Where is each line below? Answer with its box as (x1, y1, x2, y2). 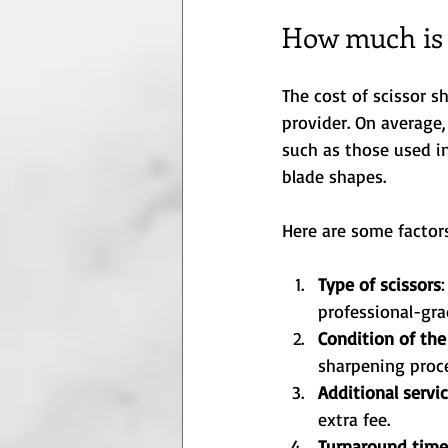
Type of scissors (318, 273, 441, 296)
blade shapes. (282, 165, 386, 188)
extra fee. (318, 408, 390, 431)
